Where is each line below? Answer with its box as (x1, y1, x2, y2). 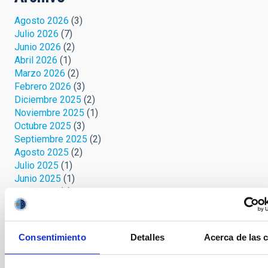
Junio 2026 (14, 41, 61, 53)
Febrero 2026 (14, 81, 71, 93)
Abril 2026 (14, 54, 57, 66)
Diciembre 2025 (14, 94, 81, 106)
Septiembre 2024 (14, 239, 87, 251)
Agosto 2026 (14, 15, 69, 27)
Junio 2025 (14, 173, 61, 185)
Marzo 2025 (14, 199, 65, 211)
